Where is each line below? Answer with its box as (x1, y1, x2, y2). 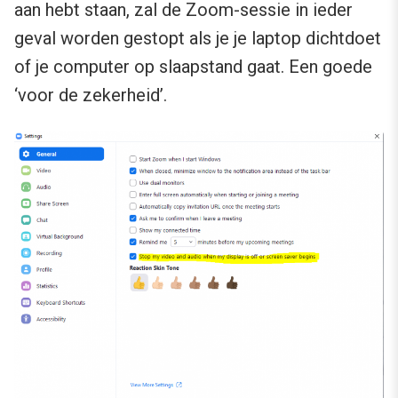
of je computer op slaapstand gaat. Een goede (14, 56, 372, 78)
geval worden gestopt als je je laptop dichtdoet (14, 28, 381, 50)
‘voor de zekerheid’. (14, 84, 167, 107)
